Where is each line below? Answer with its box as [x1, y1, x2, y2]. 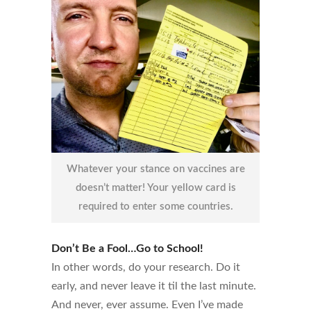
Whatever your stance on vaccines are [66, 164, 245, 175]
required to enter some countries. [78, 201, 233, 212]
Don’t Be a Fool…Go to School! [51, 243, 203, 255]
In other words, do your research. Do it [51, 262, 240, 274]
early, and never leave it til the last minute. [51, 280, 256, 292]
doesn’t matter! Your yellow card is [75, 183, 236, 194]
